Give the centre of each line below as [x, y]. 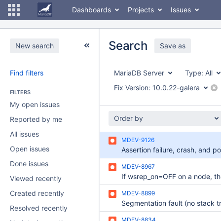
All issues [24, 134]
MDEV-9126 [138, 140]
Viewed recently [36, 178]
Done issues [29, 164]
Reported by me [36, 119]
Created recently [37, 193]
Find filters [27, 73]
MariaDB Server [139, 73]
